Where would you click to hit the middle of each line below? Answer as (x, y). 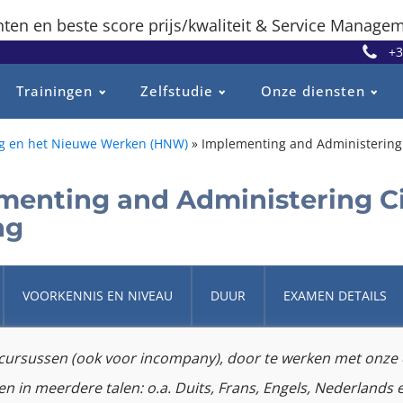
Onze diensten (313, 91)
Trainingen (54, 91)
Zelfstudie (176, 91)
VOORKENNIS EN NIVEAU (98, 295)
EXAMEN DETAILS (335, 295)
